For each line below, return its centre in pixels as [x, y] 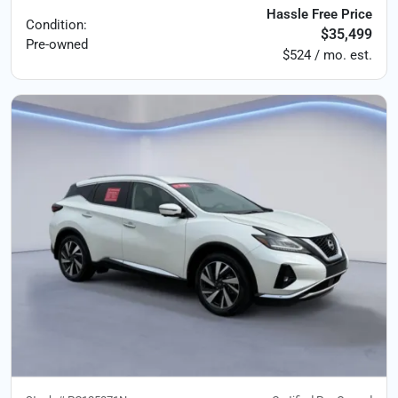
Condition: [56, 25]
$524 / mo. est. [327, 55]
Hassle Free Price [319, 14]
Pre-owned [57, 44]
